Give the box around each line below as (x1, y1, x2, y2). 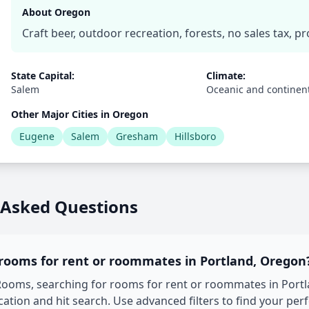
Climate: (206, 69, 246, 82)
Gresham (116, 130, 158, 143)
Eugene (19, 130, 54, 143)
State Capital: (11, 69, 74, 82)
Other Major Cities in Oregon (11, 108, 148, 121)
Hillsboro (175, 130, 216, 143)
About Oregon (22, 6, 90, 19)
